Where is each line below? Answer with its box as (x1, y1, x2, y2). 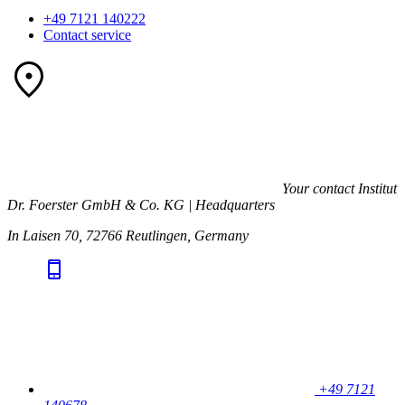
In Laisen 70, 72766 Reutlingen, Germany (7, 227, 249, 243)
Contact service (43, 26, 131, 42)
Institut (358, 180, 397, 196)
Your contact (282, 180, 354, 196)
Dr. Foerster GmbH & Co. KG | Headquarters (7, 196, 275, 212)
